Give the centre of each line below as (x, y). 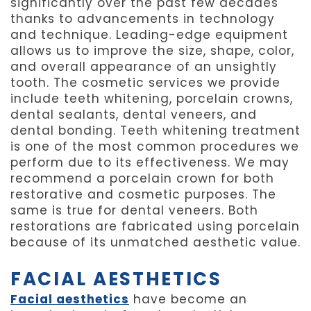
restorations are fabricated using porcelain (155, 227)
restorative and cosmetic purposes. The (143, 195)
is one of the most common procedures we (155, 147)
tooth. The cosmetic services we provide (145, 83)
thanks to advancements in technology (143, 19)
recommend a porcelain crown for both (142, 179)
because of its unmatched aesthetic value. (155, 243)
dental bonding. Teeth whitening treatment (155, 131)
